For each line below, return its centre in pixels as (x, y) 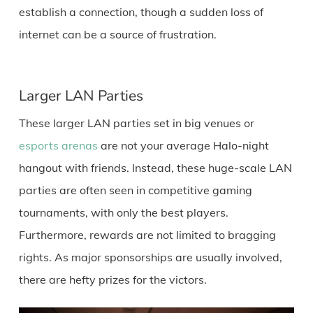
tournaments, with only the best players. (123, 212)
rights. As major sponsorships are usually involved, (150, 257)
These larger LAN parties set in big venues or (136, 123)
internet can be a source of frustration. (117, 34)
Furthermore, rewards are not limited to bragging (147, 234)
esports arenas (58, 145)
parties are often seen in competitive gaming (135, 190)
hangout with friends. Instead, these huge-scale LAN (155, 167)
